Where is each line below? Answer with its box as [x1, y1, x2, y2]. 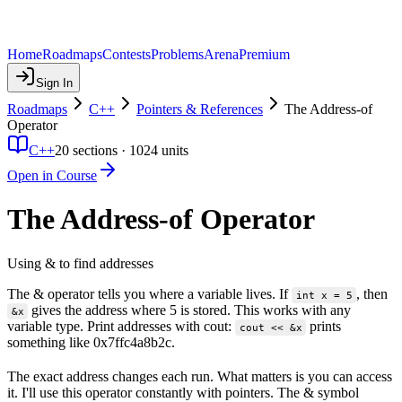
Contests [102, 47, 151, 62]
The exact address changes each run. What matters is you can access [7, 368, 392, 384]
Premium [239, 47, 290, 62]
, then [356, 285, 389, 301]
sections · [69, 143, 129, 158]
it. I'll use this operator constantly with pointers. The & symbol [7, 384, 359, 400]
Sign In [36, 76, 73, 90]
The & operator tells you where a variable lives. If [7, 285, 292, 301]
